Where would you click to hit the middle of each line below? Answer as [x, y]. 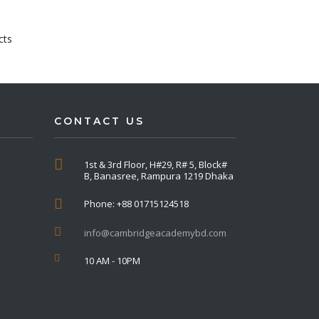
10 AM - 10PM [112, 261]
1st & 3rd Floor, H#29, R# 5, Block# [156, 164]
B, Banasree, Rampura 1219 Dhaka [159, 176]
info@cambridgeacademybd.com [155, 233]
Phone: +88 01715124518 [136, 204]
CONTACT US [99, 121]
